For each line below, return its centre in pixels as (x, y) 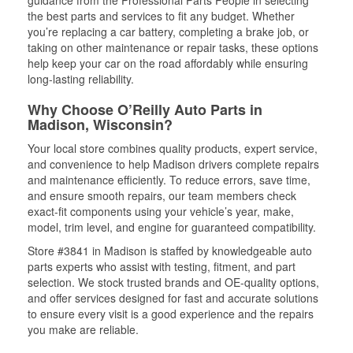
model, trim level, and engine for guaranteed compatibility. (172, 227)
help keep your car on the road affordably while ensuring (168, 63)
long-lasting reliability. (81, 79)
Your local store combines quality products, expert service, (173, 148)
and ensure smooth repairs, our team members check (162, 195)
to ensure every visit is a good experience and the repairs (171, 314)
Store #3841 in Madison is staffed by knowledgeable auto (170, 251)
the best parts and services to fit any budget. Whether (161, 16)
